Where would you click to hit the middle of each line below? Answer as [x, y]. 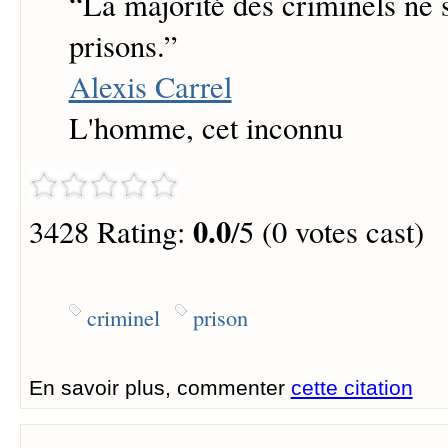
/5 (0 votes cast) [327, 232]
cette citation [351, 387]
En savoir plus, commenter [159, 387]
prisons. [116, 46]
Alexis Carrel [150, 87]
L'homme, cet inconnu [205, 128]
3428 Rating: [110, 232]
